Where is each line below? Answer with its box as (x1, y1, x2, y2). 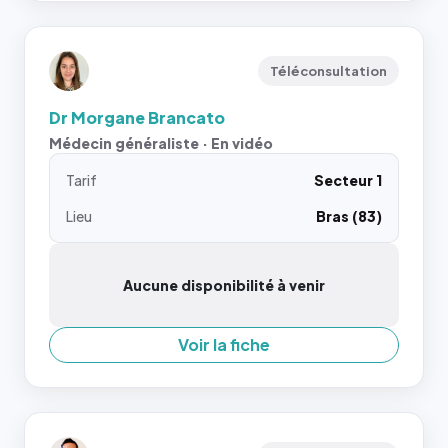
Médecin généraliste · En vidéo (49, 134, 273, 152)
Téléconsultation (270, 63, 387, 79)
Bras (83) (316, 207, 382, 225)
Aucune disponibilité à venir (123, 276, 325, 294)
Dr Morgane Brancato (49, 107, 225, 128)
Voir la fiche (178, 334, 270, 355)
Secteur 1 (314, 171, 382, 189)
